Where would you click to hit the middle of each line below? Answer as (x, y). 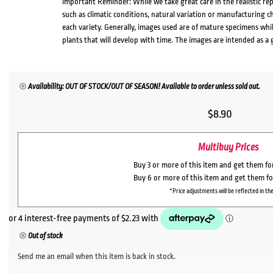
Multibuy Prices (228, 148)
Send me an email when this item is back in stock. (97, 257)
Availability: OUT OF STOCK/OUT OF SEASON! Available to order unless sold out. (144, 87)
